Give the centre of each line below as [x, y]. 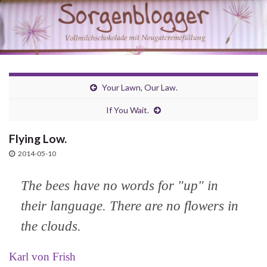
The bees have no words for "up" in [119, 186]
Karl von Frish [42, 257]
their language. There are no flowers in [130, 206]
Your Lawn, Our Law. [139, 88]
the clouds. [51, 226]
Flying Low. [38, 139]
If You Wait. [128, 110]
